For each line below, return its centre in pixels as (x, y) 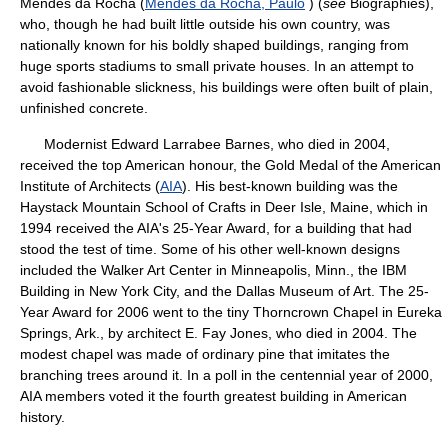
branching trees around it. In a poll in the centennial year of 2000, (226, 375)
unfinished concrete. (84, 108)
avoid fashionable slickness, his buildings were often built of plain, (226, 87)
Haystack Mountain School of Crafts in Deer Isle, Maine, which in (224, 207)
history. (42, 417)
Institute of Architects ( (90, 186)
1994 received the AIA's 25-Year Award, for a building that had (216, 228)
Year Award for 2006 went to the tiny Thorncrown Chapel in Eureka (231, 312)
